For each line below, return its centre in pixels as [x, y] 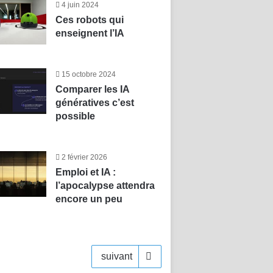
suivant [117, 256]
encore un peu [89, 199]
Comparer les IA [92, 89]
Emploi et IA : [85, 172]
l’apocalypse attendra [105, 186]
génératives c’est [94, 103]
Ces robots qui [89, 20]
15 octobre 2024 [88, 74]
